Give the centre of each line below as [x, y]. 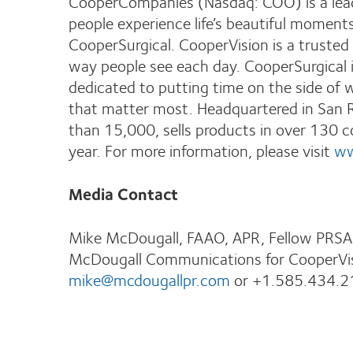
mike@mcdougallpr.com [149, 279]
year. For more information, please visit [201, 150]
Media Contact [123, 193]
